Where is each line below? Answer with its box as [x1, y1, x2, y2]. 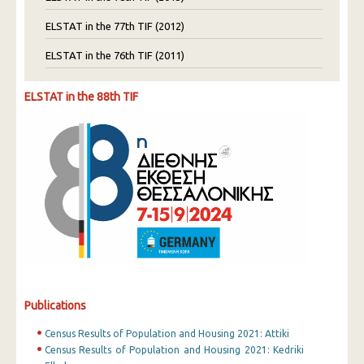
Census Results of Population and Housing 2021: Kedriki [45, 344, 305, 355]
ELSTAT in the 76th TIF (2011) [45, 50, 184, 61]
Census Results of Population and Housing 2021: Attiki [45, 327, 289, 339]
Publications [24, 298, 86, 312]
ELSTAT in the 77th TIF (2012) [45, 20, 184, 32]
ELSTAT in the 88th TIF [24, 90, 138, 103]
